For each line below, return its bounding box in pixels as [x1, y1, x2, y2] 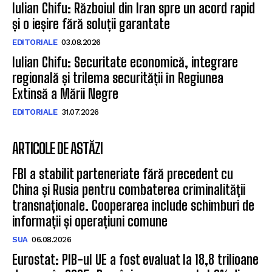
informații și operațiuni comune [12, 213, 168, 230]
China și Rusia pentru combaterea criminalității [12, 182, 245, 199]
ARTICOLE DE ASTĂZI [12, 140, 103, 158]
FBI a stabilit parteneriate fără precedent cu [12, 166, 233, 183]
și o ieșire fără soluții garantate [12, 16, 170, 33]
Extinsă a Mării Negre [12, 86, 118, 103]
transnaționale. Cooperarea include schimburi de [12, 197, 254, 214]
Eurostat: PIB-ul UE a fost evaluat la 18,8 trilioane [12, 251, 259, 268]
